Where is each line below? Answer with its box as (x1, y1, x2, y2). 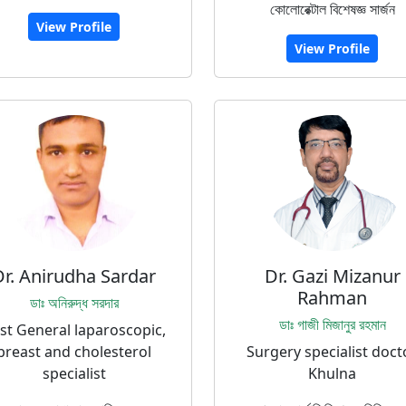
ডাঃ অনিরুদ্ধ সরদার (29, 293, 119, 313)
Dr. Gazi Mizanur (264, 264, 401, 288)
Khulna (308, 363, 356, 383)
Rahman (297, 285, 367, 310)
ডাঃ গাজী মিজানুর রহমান (278, 314, 386, 334)
